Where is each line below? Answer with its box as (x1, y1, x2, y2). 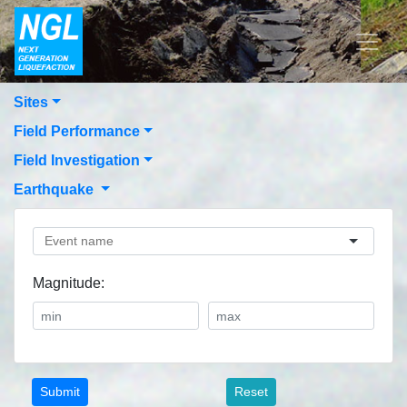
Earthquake (14, 182, 94, 197)
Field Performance (14, 124, 140, 139)
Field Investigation (14, 153, 140, 168)
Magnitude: (33, 275, 108, 292)
